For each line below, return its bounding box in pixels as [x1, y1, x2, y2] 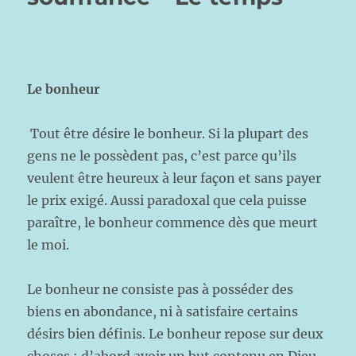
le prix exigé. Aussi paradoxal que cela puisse [27, 192, 308, 208]
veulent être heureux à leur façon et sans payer [27, 170, 322, 186]
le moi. [27, 237, 70, 253]
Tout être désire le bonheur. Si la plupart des [30, 126, 309, 141]
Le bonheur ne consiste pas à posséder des [27, 281, 294, 297]
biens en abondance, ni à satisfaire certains [27, 304, 299, 319]
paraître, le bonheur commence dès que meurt [27, 215, 319, 230]
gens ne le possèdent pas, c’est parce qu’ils [27, 148, 297, 164]
